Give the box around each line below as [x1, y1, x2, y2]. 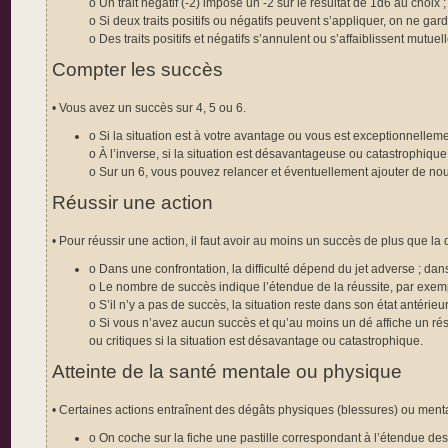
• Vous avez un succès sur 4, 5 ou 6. [52, 101, 246, 116]
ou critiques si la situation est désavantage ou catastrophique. [89, 334, 424, 349]
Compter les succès [52, 59, 223, 81]
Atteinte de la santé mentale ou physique [52, 361, 402, 383]
